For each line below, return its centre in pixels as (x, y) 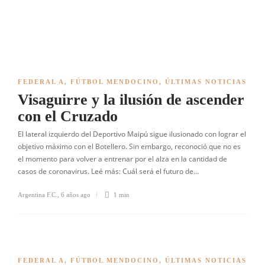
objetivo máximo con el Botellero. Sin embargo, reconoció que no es (129, 146)
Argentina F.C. (38, 195)
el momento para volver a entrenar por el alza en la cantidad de (122, 159)
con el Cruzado (68, 116)
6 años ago (76, 195)
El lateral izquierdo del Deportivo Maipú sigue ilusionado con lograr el (132, 134)
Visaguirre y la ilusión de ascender (131, 100)
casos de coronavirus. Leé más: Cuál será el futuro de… (108, 171)
